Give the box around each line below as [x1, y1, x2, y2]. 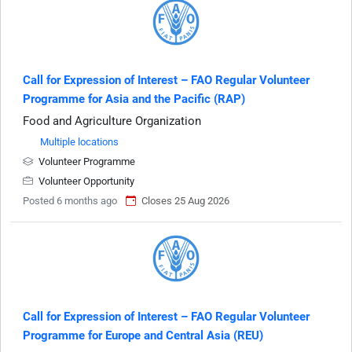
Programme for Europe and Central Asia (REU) [23, 328, 263, 343]
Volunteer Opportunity [36, 175, 134, 187]
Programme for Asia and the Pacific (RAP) [23, 92, 245, 106]
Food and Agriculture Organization [23, 114, 201, 128]
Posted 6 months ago [23, 195, 117, 207]
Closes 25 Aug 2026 [141, 195, 229, 207]
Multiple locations [40, 136, 119, 148]
